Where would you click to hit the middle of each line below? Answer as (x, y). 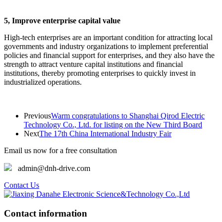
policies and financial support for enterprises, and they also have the (109, 55)
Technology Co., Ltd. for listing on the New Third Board (113, 124)
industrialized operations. (43, 82)
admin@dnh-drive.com (51, 168)
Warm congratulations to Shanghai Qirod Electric (128, 115)
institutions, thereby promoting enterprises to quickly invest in (100, 73)
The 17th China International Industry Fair (105, 133)
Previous (37, 115)
